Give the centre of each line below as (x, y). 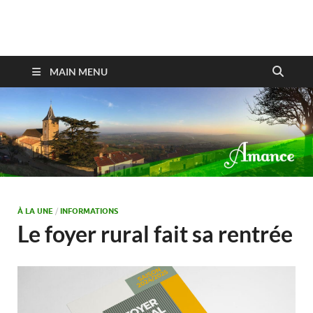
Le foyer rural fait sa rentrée (155, 234)
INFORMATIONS (89, 211)
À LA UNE (35, 211)
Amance (79, 48)
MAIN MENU (79, 72)
